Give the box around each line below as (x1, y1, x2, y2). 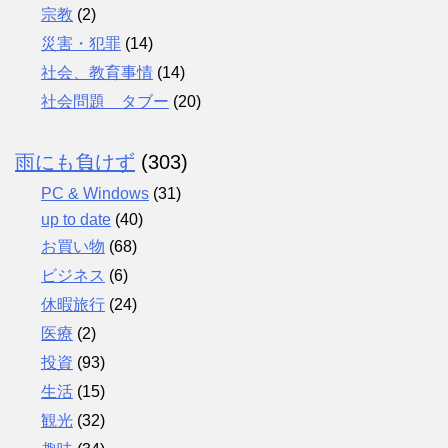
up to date (41, 210, 111, 228)
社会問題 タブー (41, 92, 169, 110)
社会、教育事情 (41, 63, 153, 81)
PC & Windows (41, 184, 149, 202)
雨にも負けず (15, 150, 135, 173)
